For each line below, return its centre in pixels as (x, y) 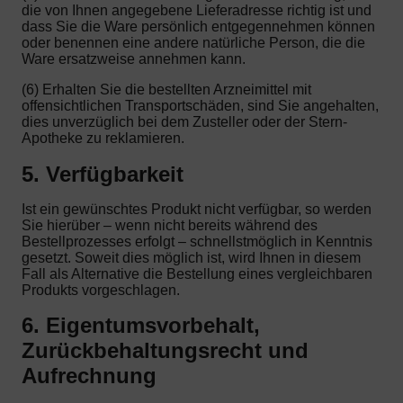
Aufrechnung (89, 376)
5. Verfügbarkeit (103, 174)
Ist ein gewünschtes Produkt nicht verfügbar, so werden (197, 209)
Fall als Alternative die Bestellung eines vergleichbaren (197, 273)
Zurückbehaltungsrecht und (165, 351)
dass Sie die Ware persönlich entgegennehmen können (198, 27)
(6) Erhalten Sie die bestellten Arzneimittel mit (166, 90)
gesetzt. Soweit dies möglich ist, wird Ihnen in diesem (191, 257)
